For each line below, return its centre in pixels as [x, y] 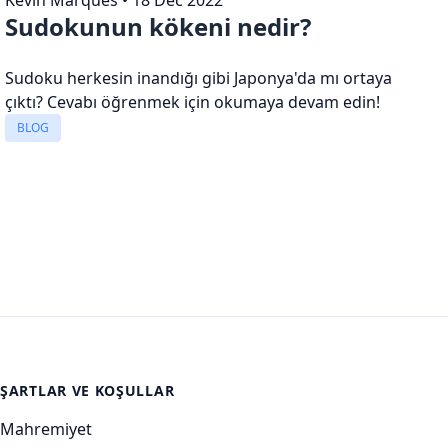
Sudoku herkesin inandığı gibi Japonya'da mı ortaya [199, 77]
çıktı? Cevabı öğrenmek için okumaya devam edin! [193, 101]
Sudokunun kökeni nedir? [158, 26]
